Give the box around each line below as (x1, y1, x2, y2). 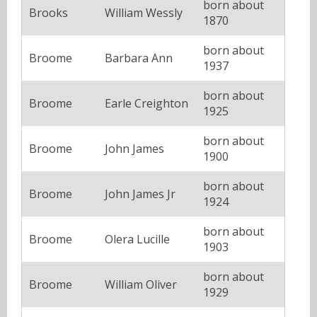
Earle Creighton (105, 95, 188, 111)
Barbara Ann (105, 50, 173, 66)
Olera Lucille (105, 231, 170, 247)
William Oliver (105, 276, 177, 292)
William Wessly (105, 4, 183, 21)
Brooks (29, 4, 68, 21)
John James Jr (105, 185, 175, 202)
